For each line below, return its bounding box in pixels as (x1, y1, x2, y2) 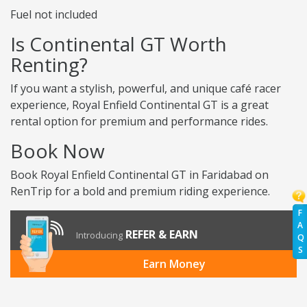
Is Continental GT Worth (10, 31, 227, 58)
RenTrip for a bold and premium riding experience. (10, 184, 270, 199)
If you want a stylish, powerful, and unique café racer (10, 81, 281, 97)
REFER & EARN (125, 227, 198, 243)
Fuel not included (10, 7, 97, 23)
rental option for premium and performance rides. (10, 114, 268, 130)
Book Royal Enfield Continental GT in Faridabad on (10, 167, 269, 183)
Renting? (10, 51, 88, 78)
